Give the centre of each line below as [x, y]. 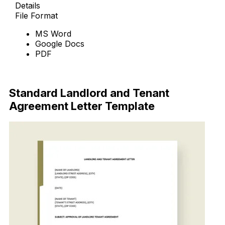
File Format [36, 16]
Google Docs [60, 44]
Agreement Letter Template [82, 106]
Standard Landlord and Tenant [89, 93]
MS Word [53, 34]
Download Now [45, 72]
